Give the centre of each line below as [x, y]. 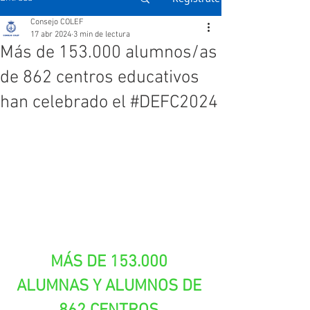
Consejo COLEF [57, 22]
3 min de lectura [102, 35]
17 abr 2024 [51, 35]
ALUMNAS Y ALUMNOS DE [111, 286]
